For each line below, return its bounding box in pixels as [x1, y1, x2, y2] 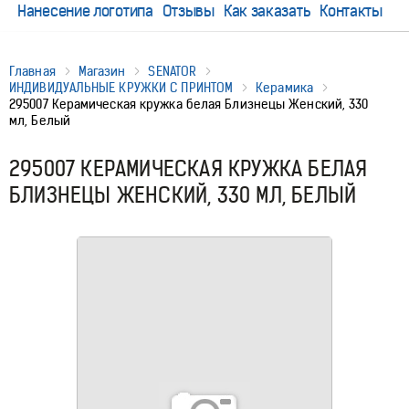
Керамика [256, 79, 313, 96]
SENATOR [148, 63, 197, 79]
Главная [9, 63, 56, 79]
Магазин [78, 63, 126, 79]
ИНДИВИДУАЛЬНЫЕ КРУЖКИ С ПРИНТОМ [9, 79, 234, 96]
